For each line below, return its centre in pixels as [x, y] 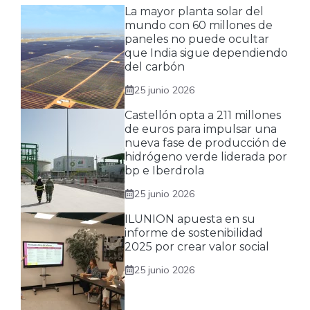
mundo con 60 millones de [199, 25]
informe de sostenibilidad [194, 232]
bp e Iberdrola [164, 170]
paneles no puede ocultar [197, 39]
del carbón [155, 66]
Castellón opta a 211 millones [203, 115]
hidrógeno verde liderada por [206, 156]
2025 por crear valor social [197, 246]
